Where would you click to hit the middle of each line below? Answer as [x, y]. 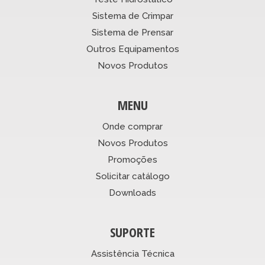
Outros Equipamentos [132, 49]
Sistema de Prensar [132, 33]
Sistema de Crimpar [132, 16]
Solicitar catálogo [132, 177]
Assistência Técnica [132, 254]
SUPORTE [132, 232]
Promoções [132, 160]
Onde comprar [132, 127]
